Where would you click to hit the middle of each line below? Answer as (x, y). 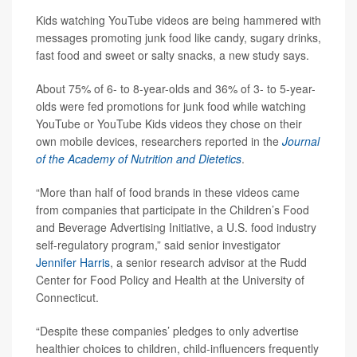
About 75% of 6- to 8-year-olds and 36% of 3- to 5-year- (176, 88)
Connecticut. (67, 297)
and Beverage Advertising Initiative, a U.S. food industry (176, 227)
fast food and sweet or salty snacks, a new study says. (173, 55)
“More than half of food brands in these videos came (168, 192)
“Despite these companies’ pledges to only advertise (167, 331)
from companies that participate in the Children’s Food (173, 210)
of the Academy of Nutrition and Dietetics (139, 159)
